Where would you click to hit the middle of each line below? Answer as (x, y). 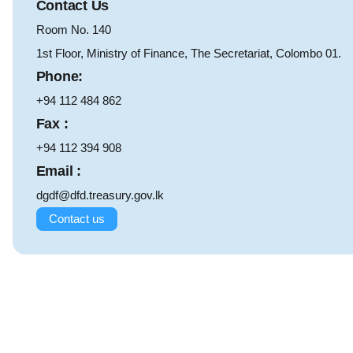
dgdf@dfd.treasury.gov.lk (100, 195)
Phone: (59, 77)
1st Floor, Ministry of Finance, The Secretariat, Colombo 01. (188, 54)
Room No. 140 (73, 30)
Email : (58, 171)
